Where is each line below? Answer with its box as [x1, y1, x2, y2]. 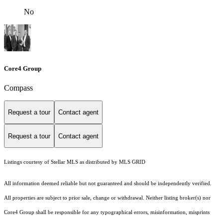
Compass [4, 83, 33, 92]
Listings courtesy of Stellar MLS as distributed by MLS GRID [4, 159, 145, 165]
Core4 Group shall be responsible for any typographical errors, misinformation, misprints [4, 210, 210, 216]
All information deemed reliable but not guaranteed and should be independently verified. [4, 181, 212, 187]
